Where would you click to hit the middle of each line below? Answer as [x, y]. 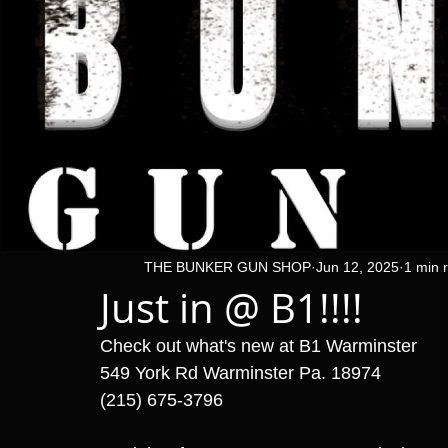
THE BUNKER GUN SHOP [227, 266]
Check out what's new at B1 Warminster [261, 346]
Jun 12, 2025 [357, 266]
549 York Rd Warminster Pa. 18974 [240, 373]
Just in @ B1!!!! [231, 308]
